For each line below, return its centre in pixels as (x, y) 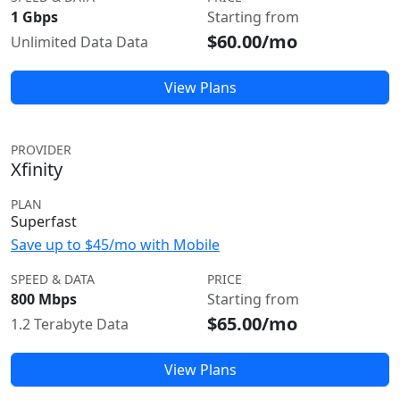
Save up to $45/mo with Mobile (115, 245)
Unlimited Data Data (79, 42)
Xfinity (37, 169)
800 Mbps (44, 299)
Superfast (44, 221)
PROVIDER (41, 150)
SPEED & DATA (53, 279)
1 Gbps (34, 17)
